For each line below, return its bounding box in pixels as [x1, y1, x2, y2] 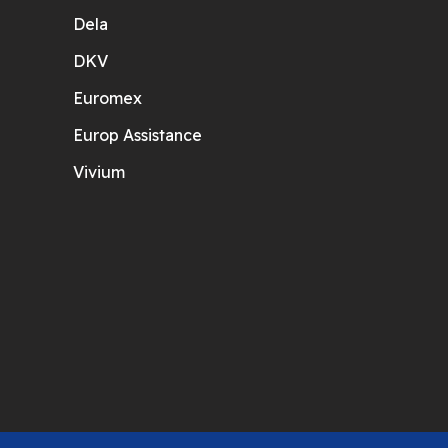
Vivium [73, 162, 125, 183]
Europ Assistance [73, 125, 202, 146]
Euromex [73, 88, 142, 109]
